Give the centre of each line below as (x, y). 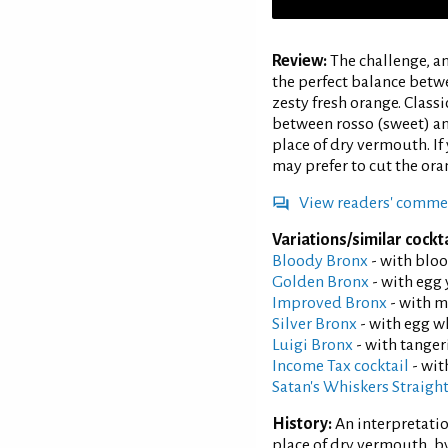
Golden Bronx (320, 281)
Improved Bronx (329, 302)
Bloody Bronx (320, 260)
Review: (299, 60)
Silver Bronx (314, 323)
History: (302, 423)
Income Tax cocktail (340, 365)
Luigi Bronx (312, 344)
